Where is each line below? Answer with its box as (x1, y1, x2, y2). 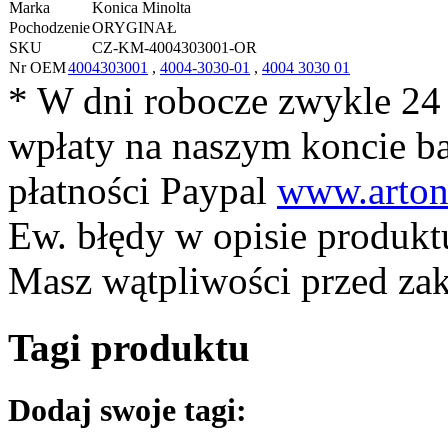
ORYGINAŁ (92, 19, 177, 37)
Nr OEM (9, 59, 66, 77)
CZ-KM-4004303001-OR (92, 39, 257, 57)
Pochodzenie (9, 19, 90, 37)
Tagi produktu (8, 325, 250, 369)
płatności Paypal (8, 169, 277, 213)
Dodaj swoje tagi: (8, 391, 247, 428)
